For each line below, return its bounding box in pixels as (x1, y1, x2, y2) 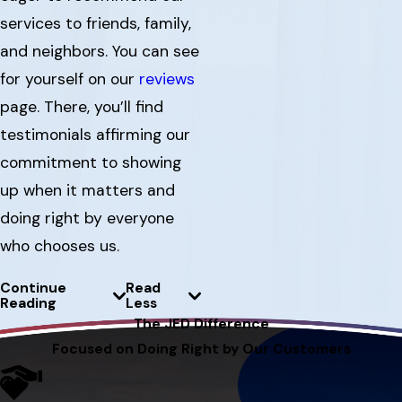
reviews (139, 68, 195, 89)
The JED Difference (133, 315, 269, 334)
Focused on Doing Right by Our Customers (51, 340, 351, 359)
